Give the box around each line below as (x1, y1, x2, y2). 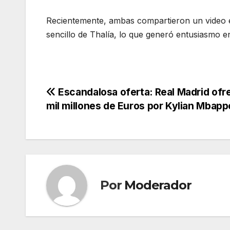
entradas (46, 127, 114, 148)
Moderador (124, 178, 191, 193)
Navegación (46, 85, 139, 106)
